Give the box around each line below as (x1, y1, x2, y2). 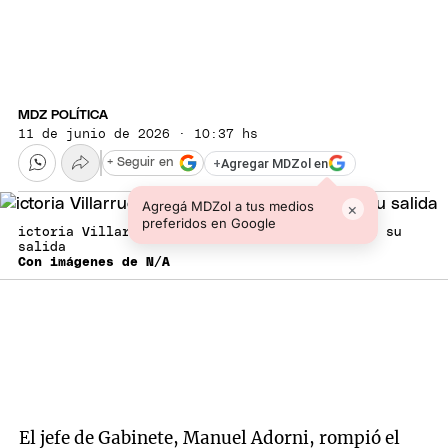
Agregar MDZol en (221, 155, 328, 171)
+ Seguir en (107, 156, 173, 170)
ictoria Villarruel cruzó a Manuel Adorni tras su (18, 226, 402, 240)
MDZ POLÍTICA (18, 108, 108, 122)
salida (18, 241, 66, 255)
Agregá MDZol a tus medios (141, 198, 314, 215)
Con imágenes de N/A (18, 256, 170, 270)
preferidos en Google (141, 215, 276, 232)
